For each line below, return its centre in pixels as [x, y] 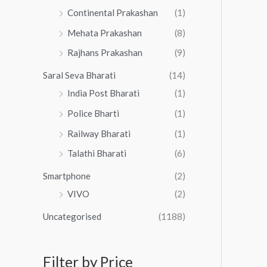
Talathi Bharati [97, 153]
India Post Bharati [103, 93]
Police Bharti [93, 113]
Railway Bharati [99, 133]
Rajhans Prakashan [105, 53]
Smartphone [67, 176]
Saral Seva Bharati [79, 75]
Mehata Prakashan [105, 32]
